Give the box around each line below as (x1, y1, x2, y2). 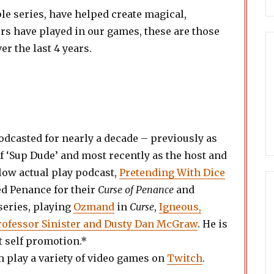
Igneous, (159, 201, 201, 213)
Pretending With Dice (119, 166, 225, 179)
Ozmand (73, 201, 114, 213)
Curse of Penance (98, 183, 174, 196)
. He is (198, 218, 228, 230)
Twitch (167, 252, 202, 264)
